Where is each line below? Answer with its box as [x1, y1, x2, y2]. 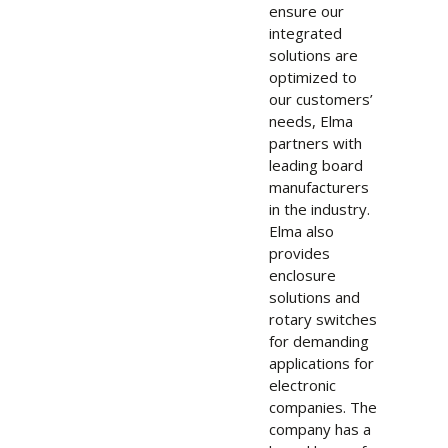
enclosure [269, 265, 336, 285]
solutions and [269, 287, 360, 307]
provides [269, 243, 330, 263]
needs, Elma [269, 111, 353, 131]
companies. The [269, 397, 377, 417]
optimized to [269, 67, 357, 87]
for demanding [269, 331, 369, 351]
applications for [269, 353, 374, 373]
